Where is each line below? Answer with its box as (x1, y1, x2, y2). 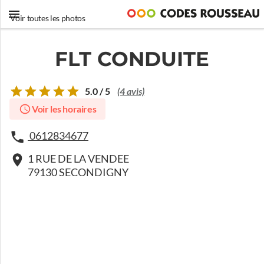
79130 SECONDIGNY (28, 166, 128, 179)
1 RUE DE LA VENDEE (28, 153, 129, 165)
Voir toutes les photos (10, 14, 85, 23)
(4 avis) (117, 85, 144, 97)
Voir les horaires (31, 104, 97, 114)
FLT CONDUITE (55, 47, 209, 71)
